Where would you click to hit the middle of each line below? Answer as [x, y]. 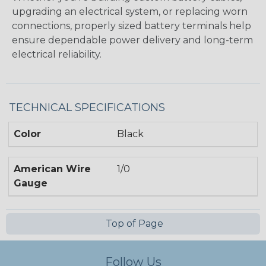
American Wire [52, 169]
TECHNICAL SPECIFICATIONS [87, 107]
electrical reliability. [57, 54]
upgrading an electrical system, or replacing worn [130, 11]
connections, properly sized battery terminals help [132, 26]
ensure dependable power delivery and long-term [132, 40]
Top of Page [133, 223]
